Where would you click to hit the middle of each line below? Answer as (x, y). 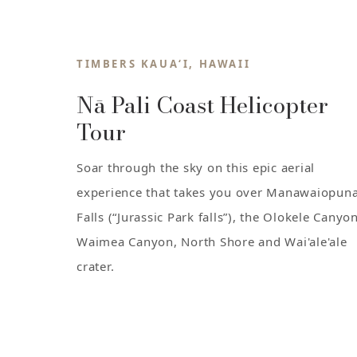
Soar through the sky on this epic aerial (196, 167)
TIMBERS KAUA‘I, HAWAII (164, 63)
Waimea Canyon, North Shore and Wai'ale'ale (212, 241)
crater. (96, 266)
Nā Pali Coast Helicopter (202, 104)
